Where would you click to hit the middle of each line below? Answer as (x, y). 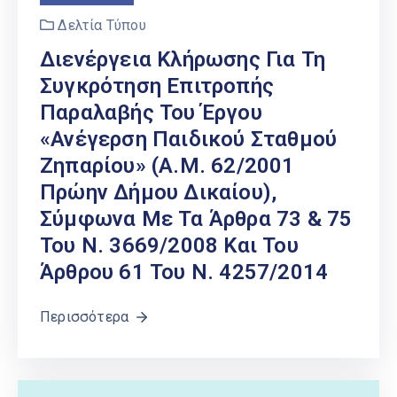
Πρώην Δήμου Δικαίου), (159, 193)
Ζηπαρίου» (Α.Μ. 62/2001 (167, 166)
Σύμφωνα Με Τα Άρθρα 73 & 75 (196, 219)
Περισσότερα (85, 317)
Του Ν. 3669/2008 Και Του (169, 246)
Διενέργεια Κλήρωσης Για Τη (183, 60)
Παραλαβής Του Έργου (151, 113)
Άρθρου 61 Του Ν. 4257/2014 (184, 272)
